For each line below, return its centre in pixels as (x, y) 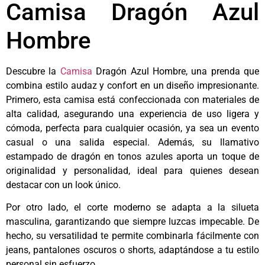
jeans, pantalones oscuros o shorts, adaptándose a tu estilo (132, 250)
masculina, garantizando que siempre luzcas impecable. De (132, 222)
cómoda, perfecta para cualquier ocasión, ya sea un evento (132, 128)
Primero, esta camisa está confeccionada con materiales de (132, 99)
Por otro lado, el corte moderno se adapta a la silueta (132, 208)
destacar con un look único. (63, 185)
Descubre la (33, 71)
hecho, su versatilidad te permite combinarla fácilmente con (132, 236)
